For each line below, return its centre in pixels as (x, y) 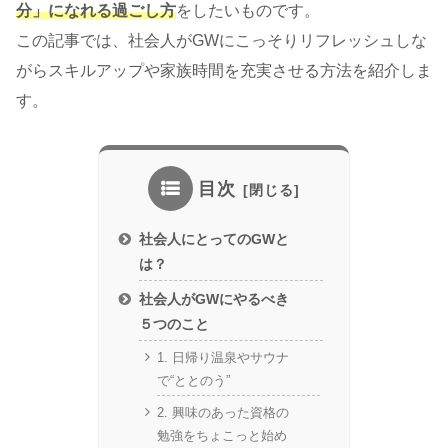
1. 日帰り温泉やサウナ (222, 358)
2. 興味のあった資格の (222, 413)
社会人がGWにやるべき (214, 298)
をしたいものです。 (248, 11)
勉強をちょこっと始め (221, 436)
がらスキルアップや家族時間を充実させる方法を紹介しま (224, 71)
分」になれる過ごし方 (96, 11)
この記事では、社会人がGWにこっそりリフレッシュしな (221, 41)
